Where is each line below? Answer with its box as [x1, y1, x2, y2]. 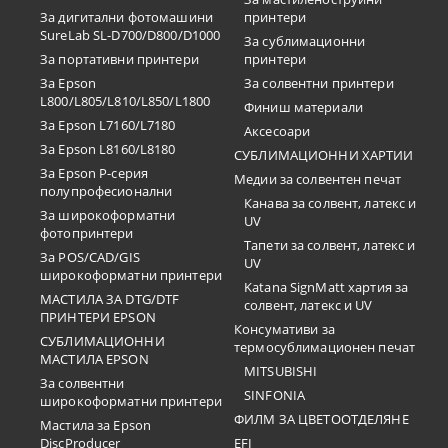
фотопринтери [40, 224, 134, 242]
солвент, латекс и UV [244, 296, 373, 314]
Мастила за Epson [40, 416, 152, 434]
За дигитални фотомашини [40, 8, 213, 26]
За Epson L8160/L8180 [40, 140, 176, 158]
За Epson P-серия [40, 164, 149, 182]
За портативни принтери [40, 50, 199, 68]
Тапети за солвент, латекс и [244, 236, 416, 254]
